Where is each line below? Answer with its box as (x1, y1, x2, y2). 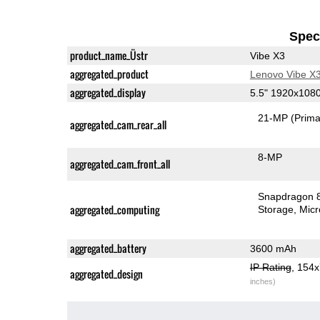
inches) (249, 276, 276, 286)
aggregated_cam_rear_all (69, 116, 166, 132)
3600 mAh (249, 242, 296, 254)
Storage (258, 203, 294, 215)
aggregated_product (69, 66, 149, 81)
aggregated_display (69, 84, 146, 100)
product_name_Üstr (69, 47, 148, 63)
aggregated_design (69, 266, 143, 281)
